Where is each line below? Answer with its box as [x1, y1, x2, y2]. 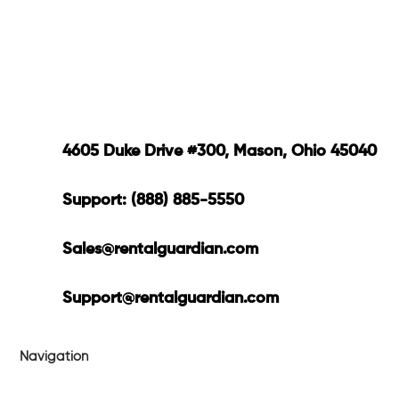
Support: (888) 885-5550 [61, 191, 244, 208]
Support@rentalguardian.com [61, 289, 279, 306]
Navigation [20, 349, 89, 363]
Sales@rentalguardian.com [61, 240, 258, 257]
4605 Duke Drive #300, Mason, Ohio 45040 [61, 142, 377, 159]
